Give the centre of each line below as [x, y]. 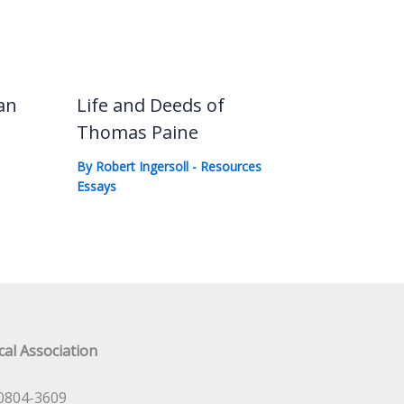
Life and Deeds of [150, 105]
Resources [230, 166]
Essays [96, 186]
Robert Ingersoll [143, 166]
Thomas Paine [137, 132]
